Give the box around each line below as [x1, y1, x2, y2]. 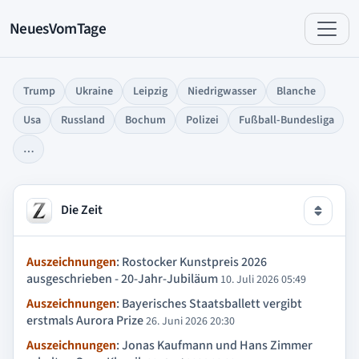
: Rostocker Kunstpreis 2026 [116, 252, 267, 271]
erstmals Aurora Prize [26, 311, 143, 329]
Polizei [185, 112, 219, 128]
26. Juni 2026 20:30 [146, 313, 235, 329]
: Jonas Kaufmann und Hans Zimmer [116, 336, 313, 354]
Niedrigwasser [187, 83, 256, 99]
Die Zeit [58, 200, 103, 219]
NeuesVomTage [10, 17, 106, 40]
